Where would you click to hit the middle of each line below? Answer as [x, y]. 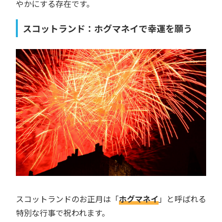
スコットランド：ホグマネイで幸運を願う [108, 28]
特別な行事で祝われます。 [63, 213]
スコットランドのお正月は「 [67, 199]
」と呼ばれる [182, 199]
